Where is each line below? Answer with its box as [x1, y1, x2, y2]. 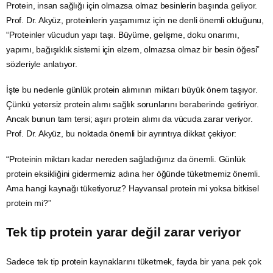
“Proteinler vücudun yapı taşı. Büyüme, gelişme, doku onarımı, [6, 30, 239, 40]
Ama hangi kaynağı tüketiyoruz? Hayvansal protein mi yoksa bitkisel [6, 183, 259, 194]
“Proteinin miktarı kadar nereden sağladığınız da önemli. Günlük [6, 154, 246, 165]
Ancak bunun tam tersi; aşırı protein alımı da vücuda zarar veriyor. [6, 114, 253, 124]
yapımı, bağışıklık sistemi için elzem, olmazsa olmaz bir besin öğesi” [6, 44, 260, 55]
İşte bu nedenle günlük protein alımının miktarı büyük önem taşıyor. [6, 85, 258, 95]
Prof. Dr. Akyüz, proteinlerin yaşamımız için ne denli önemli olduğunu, [6, 15, 264, 26]
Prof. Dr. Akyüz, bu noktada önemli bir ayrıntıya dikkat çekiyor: [6, 129, 237, 139]
